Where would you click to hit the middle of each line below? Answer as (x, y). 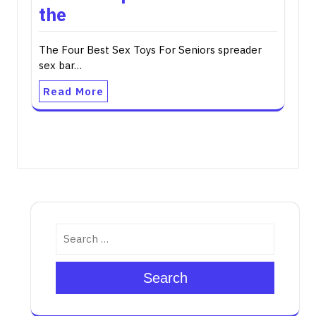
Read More (73, 91)
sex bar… (60, 65)
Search (165, 278)
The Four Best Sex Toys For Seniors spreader (150, 50)
